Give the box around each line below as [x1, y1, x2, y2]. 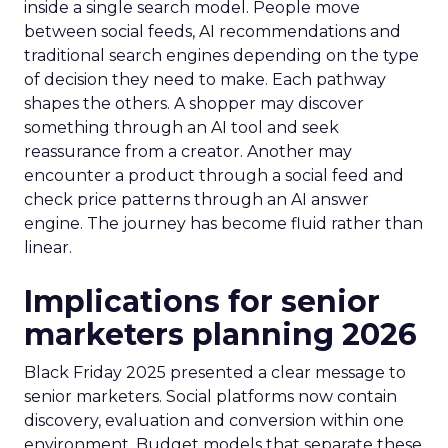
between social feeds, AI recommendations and [24, 22, 401, 41]
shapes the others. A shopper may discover [24, 94, 364, 113]
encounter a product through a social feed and [24, 166, 404, 185]
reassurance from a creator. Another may [24, 142, 352, 161]
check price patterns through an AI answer [24, 190, 369, 209]
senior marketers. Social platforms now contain [24, 387, 397, 406]
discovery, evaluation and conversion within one [24, 411, 404, 430]
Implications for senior [24, 283, 380, 320]
